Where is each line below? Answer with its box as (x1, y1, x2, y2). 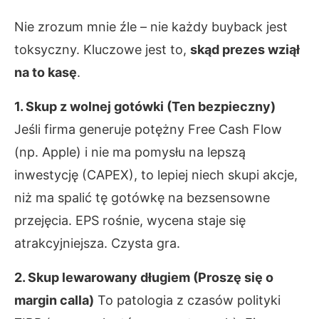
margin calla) (14, 293, 94, 308)
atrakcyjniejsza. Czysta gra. (14, 236, 180, 251)
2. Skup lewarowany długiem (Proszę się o (14, 270, 273, 285)
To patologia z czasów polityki (94, 293, 281, 308)
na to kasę (14, 65, 77, 80)
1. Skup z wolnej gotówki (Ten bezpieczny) (14, 99, 276, 114)
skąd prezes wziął (190, 42, 300, 57)
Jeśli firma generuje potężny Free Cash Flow (14, 122, 282, 137)
